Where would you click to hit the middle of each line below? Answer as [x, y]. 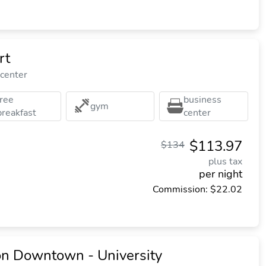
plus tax [225, 161]
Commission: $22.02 [197, 189]
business [203, 100]
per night [221, 174]
